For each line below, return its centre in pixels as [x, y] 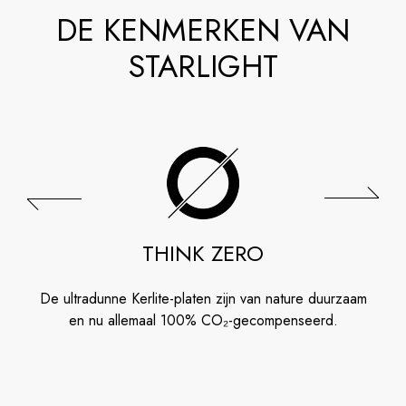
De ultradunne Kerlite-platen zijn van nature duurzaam [203, 298]
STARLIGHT [203, 66]
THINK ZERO [203, 253]
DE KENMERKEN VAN [203, 30]
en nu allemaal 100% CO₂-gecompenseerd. [203, 320]
